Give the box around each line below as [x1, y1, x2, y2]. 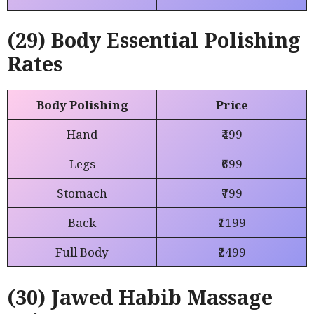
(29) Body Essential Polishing [7, 26, 301, 54]
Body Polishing [36, 97, 128, 114]
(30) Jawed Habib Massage [7, 282, 273, 310]
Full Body [55, 244, 109, 261]
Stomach [57, 185, 107, 202]
